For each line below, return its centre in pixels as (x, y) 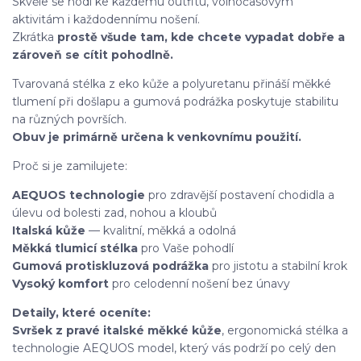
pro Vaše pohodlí (186, 248)
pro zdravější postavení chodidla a (241, 195)
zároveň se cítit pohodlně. (93, 54)
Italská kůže (49, 230)
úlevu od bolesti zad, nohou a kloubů (114, 212)
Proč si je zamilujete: (70, 166)
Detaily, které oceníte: (81, 312)
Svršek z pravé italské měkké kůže (117, 330)
